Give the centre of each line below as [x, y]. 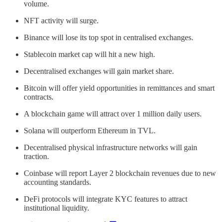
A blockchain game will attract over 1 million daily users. [113, 113]
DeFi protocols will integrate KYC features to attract [106, 199]
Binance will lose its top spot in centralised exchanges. [109, 37]
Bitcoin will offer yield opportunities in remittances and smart [119, 88]
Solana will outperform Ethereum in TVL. [90, 130]
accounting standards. [57, 182]
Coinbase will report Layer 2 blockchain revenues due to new [120, 173]
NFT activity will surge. [61, 20]
